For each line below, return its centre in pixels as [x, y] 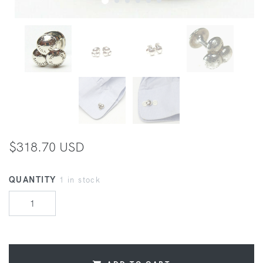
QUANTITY [34, 180]
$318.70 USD [47, 147]
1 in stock [80, 180]
